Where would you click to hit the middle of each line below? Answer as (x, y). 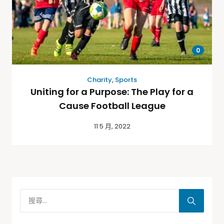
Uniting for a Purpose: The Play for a (112, 92)
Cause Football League (112, 106)
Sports (126, 80)
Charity (99, 80)
